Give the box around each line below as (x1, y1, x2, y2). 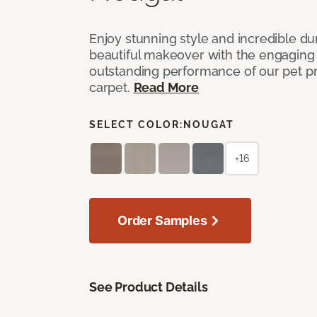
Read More (133, 79, 199, 95)
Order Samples (117, 212, 207, 228)
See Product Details (89, 279, 208, 294)
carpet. (89, 79, 134, 95)
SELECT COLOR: (89, 118, 183, 130)
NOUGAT (183, 118, 234, 130)
